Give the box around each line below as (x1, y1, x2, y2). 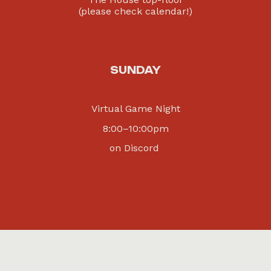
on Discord (109, 142, 159, 154)
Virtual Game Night (91, 103, 180, 115)
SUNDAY (110, 64, 161, 76)
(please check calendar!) (79, 5, 192, 17)
